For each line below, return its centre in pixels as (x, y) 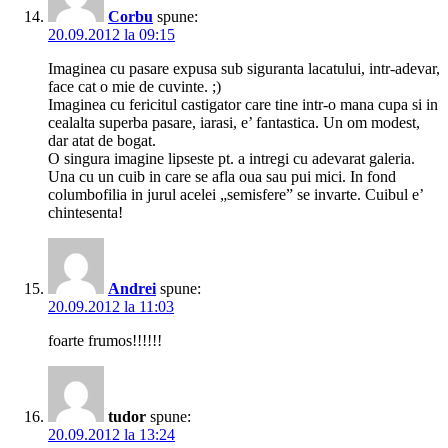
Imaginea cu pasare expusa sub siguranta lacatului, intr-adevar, (244, 69)
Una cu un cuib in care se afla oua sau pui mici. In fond (222, 177)
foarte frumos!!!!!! (105, 341)
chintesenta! (85, 213)
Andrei (132, 289)
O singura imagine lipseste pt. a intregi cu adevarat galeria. (231, 159)
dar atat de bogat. (102, 141)
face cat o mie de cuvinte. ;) (134, 87)
